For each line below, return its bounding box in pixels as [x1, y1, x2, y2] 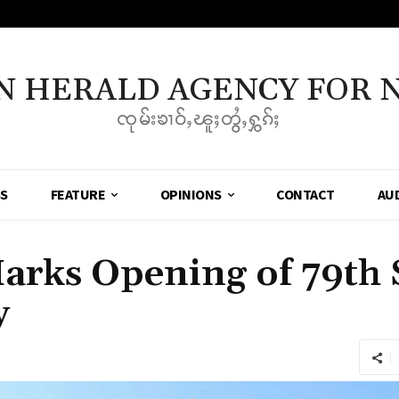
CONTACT [276, 185, 335, 204]
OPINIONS [159, 185, 222, 204]
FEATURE [50, 185, 106, 204]
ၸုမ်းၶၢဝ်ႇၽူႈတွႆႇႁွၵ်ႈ [117, 109, 282, 129]
